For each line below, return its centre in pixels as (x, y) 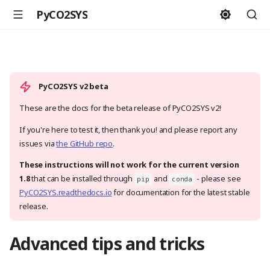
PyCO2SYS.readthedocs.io (66, 193)
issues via (38, 143)
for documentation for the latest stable (181, 193)
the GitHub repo (85, 143)
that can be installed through (82, 179)
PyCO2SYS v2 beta (74, 86)
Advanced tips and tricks (107, 244)
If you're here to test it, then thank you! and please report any (128, 129)
